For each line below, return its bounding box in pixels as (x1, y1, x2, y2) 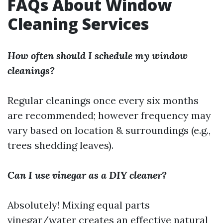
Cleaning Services (7, 12, 149, 34)
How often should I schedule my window (7, 49, 188, 62)
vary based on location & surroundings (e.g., (7, 123, 211, 136)
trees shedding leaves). (7, 138, 113, 151)
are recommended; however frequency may (7, 109, 211, 121)
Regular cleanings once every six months (7, 94, 199, 107)
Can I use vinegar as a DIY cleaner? (7, 168, 167, 181)
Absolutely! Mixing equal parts (7, 198, 150, 211)
